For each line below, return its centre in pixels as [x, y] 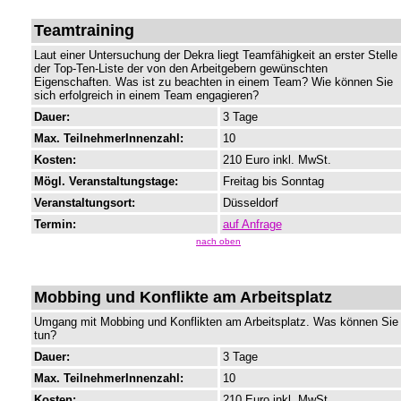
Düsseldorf [250, 203]
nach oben [218, 242]
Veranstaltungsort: [84, 203]
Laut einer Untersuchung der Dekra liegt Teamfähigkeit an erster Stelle [215, 55]
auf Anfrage [252, 225]
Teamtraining [84, 31]
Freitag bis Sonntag [273, 182]
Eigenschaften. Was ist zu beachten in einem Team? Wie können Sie [213, 82]
